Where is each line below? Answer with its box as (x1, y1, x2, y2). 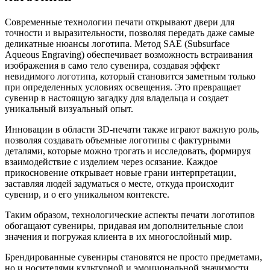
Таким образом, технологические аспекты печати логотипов (5, 210, 255, 221)
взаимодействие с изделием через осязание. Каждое (5, 157, 218, 168)
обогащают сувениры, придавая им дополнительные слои (5, 221, 243, 231)
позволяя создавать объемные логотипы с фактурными (5, 135, 231, 146)
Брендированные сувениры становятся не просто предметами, (5, 252, 262, 263)
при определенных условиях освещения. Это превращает (5, 82, 241, 93)
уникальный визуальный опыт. (5, 104, 133, 115)
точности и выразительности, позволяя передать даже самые (5, 28, 254, 39)
